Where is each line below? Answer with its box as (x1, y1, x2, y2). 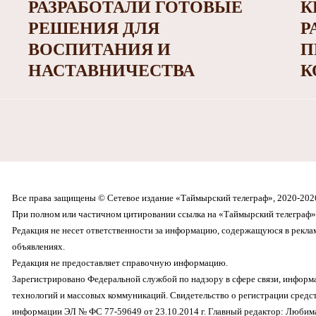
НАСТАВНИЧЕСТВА (28, 61, 195, 80)
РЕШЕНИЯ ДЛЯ (28, 19, 159, 38)
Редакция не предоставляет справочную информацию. (11, 257, 228, 269)
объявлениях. (11, 241, 65, 253)
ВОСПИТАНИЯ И (28, 40, 171, 59)
